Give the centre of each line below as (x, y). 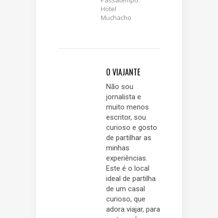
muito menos (127, 107)
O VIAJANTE (123, 72)
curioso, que (126, 199)
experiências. (127, 158)
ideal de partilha (131, 178)
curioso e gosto (132, 127)
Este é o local (128, 168)
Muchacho (116, 17)
